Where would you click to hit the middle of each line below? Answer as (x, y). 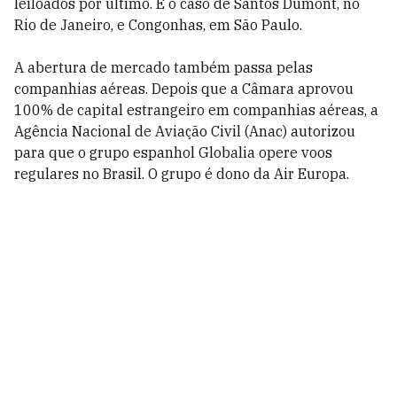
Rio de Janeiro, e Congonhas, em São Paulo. (158, 25)
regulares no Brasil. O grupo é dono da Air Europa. (182, 174)
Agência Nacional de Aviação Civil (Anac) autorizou (185, 131)
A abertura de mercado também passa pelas (163, 67)
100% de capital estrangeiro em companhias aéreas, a (196, 110)
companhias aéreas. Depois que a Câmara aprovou (184, 89)
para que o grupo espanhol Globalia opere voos (173, 152)
